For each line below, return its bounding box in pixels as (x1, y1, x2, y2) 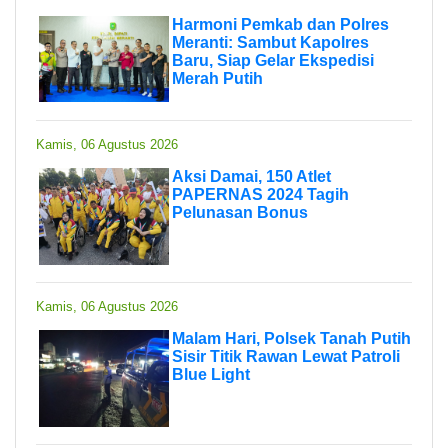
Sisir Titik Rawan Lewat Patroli (172, 347, 400, 365)
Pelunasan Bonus (172, 203, 308, 221)
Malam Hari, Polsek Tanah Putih (172, 329, 411, 347)
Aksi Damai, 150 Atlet (172, 167, 331, 185)
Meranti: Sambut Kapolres (172, 33, 369, 51)
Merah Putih (172, 69, 263, 87)
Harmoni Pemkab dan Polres (172, 15, 389, 33)
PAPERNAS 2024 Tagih (172, 185, 349, 203)
